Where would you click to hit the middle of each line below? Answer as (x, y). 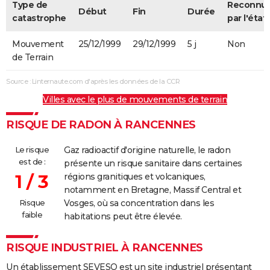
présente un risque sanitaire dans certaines (153, 163)
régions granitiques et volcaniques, (135, 176)
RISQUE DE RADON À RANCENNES (101, 124)
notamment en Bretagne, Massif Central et (152, 190)
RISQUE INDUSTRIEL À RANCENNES (105, 247)
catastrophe (39, 18)
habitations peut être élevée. (123, 216)
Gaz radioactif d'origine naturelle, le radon (147, 150)
